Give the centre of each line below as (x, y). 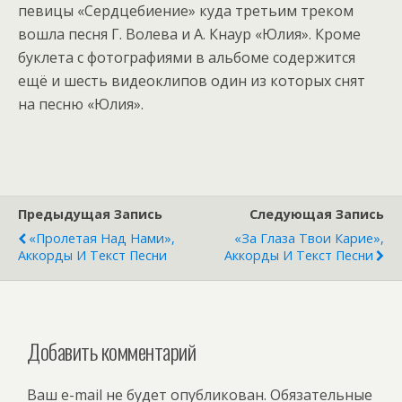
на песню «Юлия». (81, 104)
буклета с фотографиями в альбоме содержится (187, 57)
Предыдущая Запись (90, 214)
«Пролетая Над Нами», (102, 238)
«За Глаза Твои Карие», (309, 238)
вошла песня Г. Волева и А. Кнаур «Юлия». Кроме (189, 34)
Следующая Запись (317, 214)
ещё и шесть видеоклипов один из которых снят (192, 81)
